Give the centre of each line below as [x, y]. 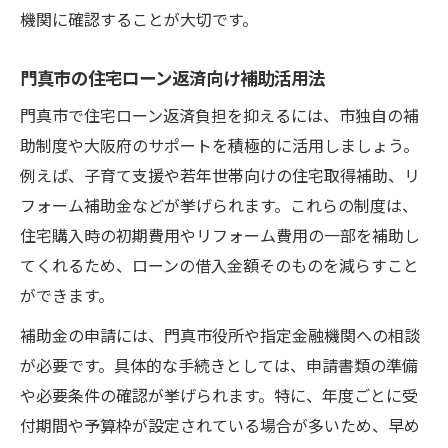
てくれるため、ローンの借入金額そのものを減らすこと [219, 264]
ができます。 [67, 294]
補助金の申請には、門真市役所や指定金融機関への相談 [220, 334]
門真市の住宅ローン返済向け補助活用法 [172, 76]
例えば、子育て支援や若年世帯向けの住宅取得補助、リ [220, 174]
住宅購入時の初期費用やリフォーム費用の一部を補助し [220, 234]
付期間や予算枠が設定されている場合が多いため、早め [220, 424]
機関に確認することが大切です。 [139, 18]
